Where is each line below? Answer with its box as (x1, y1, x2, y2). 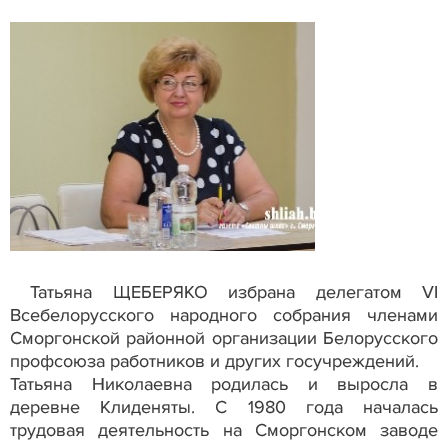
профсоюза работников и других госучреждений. (10, 349, 419, 372)
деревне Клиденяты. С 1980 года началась (10, 395, 438, 418)
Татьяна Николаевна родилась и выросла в (10, 372, 438, 395)
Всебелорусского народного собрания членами (10, 303, 438, 326)
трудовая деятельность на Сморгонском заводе (10, 418, 438, 441)
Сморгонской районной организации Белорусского (10, 326, 438, 349)
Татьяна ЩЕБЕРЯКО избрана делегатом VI (10, 280, 438, 303)
